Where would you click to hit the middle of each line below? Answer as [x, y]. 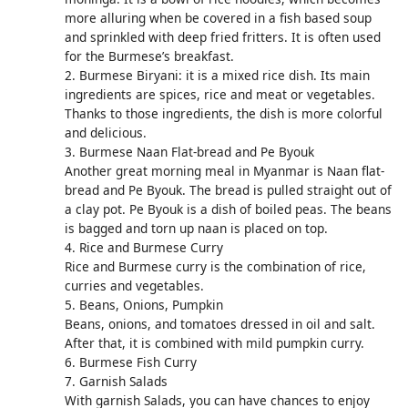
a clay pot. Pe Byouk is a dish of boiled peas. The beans [228, 209]
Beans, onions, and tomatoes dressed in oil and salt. [219, 323]
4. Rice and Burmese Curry [143, 247]
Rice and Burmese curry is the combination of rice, [215, 266]
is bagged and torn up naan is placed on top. [196, 228]
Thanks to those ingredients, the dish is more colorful [223, 113]
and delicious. [105, 132]
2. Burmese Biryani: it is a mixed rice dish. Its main [217, 75]
